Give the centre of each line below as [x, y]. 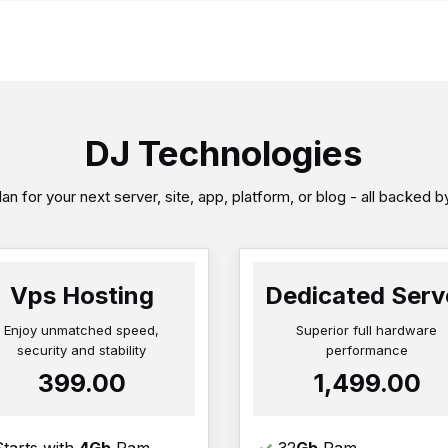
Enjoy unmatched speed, [81, 330]
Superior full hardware [366, 330]
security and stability [81, 350]
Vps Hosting [81, 296]
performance [366, 350]
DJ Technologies [224, 153]
